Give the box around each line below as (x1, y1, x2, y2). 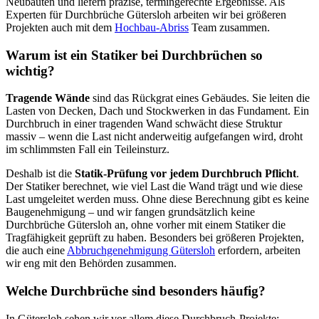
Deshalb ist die (6, 167, 75, 180)
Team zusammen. (189, 21, 270, 33)
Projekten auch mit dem (6, 21, 115, 33)
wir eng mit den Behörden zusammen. (6, 257, 177, 270)
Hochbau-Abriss (115, 21, 189, 33)
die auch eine (6, 244, 67, 257)
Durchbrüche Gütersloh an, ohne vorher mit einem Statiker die (6, 219, 286, 231)
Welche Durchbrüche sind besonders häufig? (6, 283, 266, 298)
